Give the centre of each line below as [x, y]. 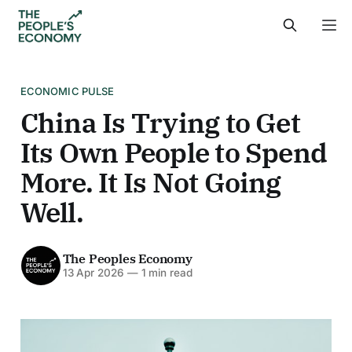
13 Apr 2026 [93, 273]
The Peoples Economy [127, 259]
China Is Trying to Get [160, 123]
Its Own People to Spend [174, 152]
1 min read [165, 273]
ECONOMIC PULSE [67, 91]
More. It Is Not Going [150, 182]
